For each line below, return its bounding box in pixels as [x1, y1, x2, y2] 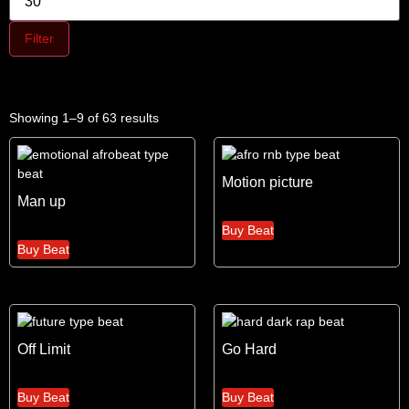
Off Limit [17, 341, 70, 357]
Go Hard [222, 341, 277, 357]
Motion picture [222, 174, 313, 190]
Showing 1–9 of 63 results [9, 110, 159, 125]
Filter [25, 31, 54, 46]
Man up [17, 194, 66, 209]
